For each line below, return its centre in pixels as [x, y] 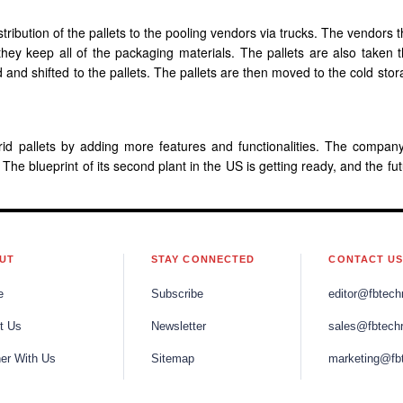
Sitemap [172, 358]
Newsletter [178, 326]
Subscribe [177, 294]
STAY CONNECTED [203, 259]
